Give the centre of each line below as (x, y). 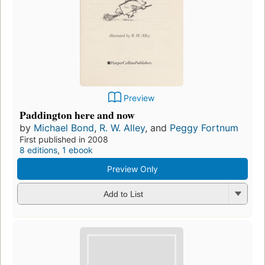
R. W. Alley (122, 127)
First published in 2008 (64, 139)
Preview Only (132, 169)
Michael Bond (64, 127)
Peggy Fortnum (204, 127)
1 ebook (77, 150)
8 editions (38, 150)
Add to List (123, 194)
